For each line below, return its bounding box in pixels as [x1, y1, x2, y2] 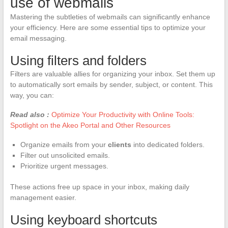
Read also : [10, 110, 49, 119]
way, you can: [10, 91, 54, 99]
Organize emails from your [20, 140, 108, 149]
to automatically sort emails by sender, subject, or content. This [10, 80, 213, 89]
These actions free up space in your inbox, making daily [10, 182, 189, 191]
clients [107, 140, 131, 149]
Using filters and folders [10, 52, 147, 68]
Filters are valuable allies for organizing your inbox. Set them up [10, 69, 215, 78]
